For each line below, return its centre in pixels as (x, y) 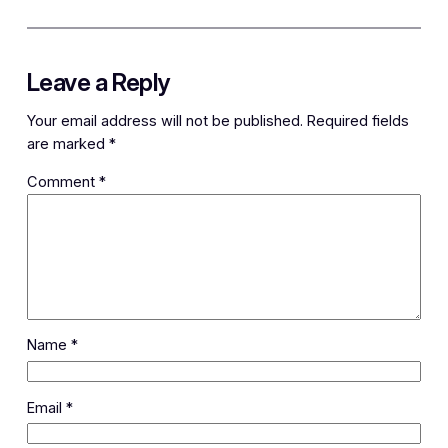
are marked (67, 144)
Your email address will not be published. (164, 121)
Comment (62, 181)
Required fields (357, 121)
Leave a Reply (98, 82)
